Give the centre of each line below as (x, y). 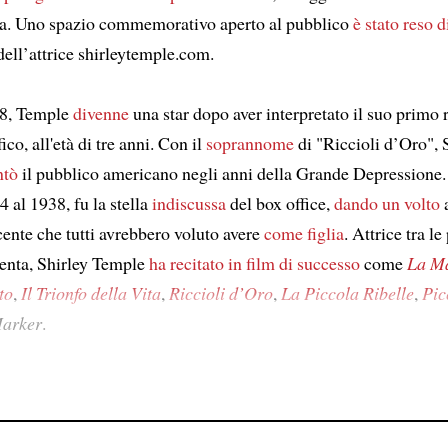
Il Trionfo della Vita (91, 293)
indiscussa (189, 203)
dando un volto (387, 203)
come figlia (304, 233)
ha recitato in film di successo (254, 263)
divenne (101, 113)
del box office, (280, 203)
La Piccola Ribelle (347, 293)
